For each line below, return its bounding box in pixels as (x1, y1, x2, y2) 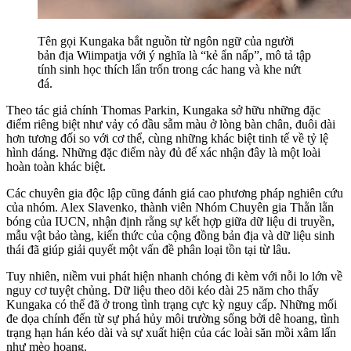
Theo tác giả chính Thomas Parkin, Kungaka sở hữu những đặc (6, 103, 320, 117)
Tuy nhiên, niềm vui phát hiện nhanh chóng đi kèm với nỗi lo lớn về (6, 269, 342, 283)
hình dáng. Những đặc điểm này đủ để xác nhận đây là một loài (6, 145, 320, 159)
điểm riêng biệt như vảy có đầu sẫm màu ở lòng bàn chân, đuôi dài (6, 117, 335, 131)
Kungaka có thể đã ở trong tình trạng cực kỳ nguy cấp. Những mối (6, 297, 337, 311)
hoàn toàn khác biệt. (6, 159, 106, 173)
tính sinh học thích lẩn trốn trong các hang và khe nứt (38, 62, 301, 76)
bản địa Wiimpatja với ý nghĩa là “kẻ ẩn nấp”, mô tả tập (38, 48, 311, 62)
